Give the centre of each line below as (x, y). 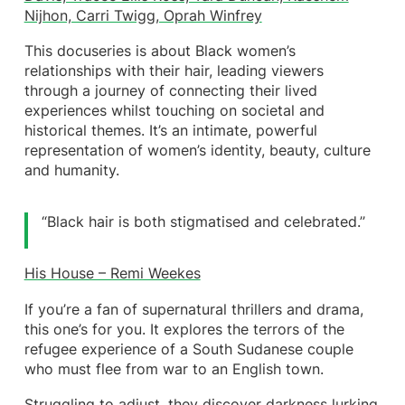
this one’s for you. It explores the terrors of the (184, 329)
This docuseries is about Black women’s (160, 52)
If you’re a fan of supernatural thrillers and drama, (193, 309)
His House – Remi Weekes (112, 274)
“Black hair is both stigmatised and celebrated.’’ (204, 222)
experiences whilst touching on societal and (174, 111)
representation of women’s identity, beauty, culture (197, 151)
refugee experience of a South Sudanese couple (188, 349)
